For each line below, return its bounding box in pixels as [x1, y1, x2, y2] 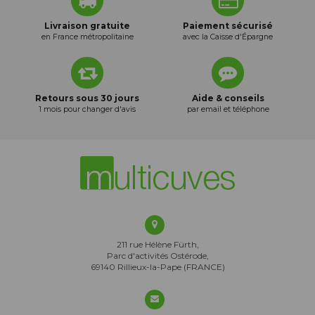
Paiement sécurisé [183, 20, 273, 32]
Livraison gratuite [44, 20, 130, 32]
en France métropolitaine [41, 32, 134, 42]
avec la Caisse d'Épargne [183, 32, 273, 42]
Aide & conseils [191, 93, 264, 104]
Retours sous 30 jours [35, 93, 139, 104]
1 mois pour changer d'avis [39, 105, 136, 115]
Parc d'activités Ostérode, [106, 250, 209, 262]
